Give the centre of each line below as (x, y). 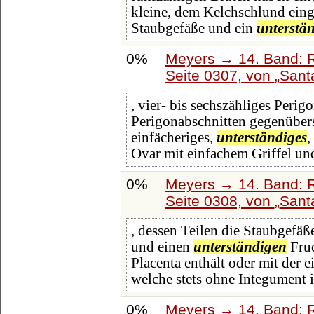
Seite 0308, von (220, 200)
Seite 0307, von (220, 75)
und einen (162, 247)
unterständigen (240, 247)
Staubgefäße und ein (193, 28)
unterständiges (261, 138)
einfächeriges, (173, 138)
